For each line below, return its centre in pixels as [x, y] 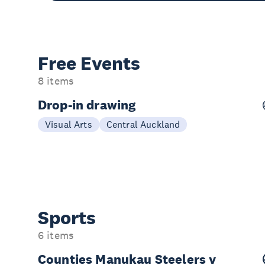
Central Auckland [143, 124]
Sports [67, 217]
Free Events [89, 63]
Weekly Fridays [88, 117]
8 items [56, 81]
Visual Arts [69, 124]
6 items [56, 235]
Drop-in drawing [87, 104]
